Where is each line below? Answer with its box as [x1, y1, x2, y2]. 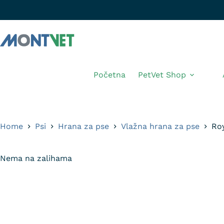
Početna [93, 70, 125, 79]
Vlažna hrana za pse [121, 121, 199, 131]
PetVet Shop [138, 70, 186, 79]
